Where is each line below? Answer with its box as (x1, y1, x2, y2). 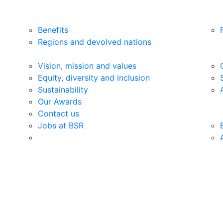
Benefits (37, 25, 68, 35)
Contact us (37, 109, 79, 118)
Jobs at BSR (37, 120, 84, 130)
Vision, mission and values (37, 61, 136, 71)
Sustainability (37, 85, 88, 95)
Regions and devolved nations (37, 37, 151, 47)
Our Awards (37, 97, 82, 107)
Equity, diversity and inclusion (37, 73, 150, 83)
